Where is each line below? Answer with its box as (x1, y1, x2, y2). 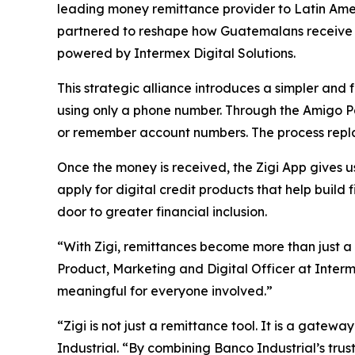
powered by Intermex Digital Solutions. (57, 45, 296, 62)
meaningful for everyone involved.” (57, 283, 273, 300)
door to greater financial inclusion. (57, 204, 267, 220)
